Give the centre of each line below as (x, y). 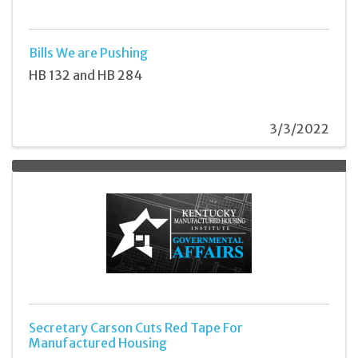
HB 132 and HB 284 (86, 75)
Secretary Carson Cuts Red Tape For (136, 327)
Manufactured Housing (98, 342)
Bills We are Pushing (88, 53)
